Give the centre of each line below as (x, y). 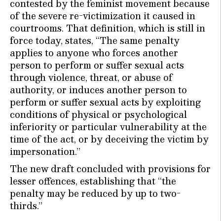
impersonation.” (45, 151)
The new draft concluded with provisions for (110, 169)
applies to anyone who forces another (94, 53)
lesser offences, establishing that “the (93, 181)
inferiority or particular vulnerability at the (108, 127)
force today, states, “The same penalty (95, 40)
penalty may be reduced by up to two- (95, 193)
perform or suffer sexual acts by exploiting (105, 102)
